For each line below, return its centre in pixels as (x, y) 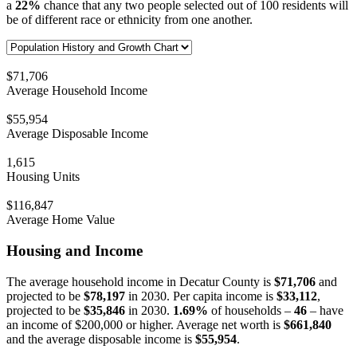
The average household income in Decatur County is (140, 281)
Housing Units (43, 177)
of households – (251, 310)
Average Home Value (61, 220)
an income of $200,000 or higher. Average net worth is (145, 324)
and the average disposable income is (101, 339)
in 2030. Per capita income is (201, 296)
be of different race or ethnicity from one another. (129, 20)
